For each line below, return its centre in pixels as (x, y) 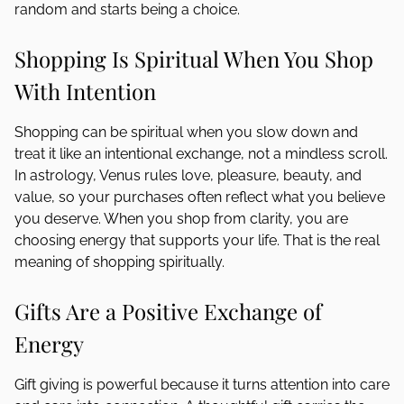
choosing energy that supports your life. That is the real (197, 240)
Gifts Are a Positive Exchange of (168, 311)
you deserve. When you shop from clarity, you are (181, 219)
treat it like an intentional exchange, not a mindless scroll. (201, 154)
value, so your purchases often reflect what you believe (200, 197)
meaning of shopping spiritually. (119, 262)
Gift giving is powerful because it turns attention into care (202, 385)
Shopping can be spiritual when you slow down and (186, 132)
